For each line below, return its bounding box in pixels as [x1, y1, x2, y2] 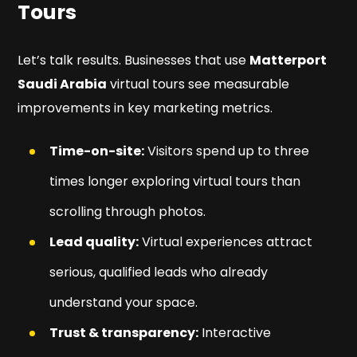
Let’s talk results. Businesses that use [18, 51, 250, 70]
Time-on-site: [49, 142, 145, 161]
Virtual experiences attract [139, 233, 313, 252]
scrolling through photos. [49, 202, 206, 222]
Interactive [198, 324, 272, 343]
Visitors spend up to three [144, 142, 310, 161]
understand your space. [49, 293, 198, 312]
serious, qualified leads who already [49, 263, 269, 282]
